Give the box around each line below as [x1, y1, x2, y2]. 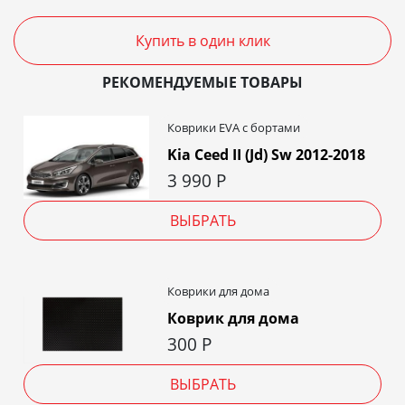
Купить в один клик [135, 30, 270, 51]
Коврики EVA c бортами [166, 118, 300, 136]
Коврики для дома [166, 282, 269, 299]
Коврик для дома [166, 307, 299, 328]
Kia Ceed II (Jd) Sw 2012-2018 [166, 144, 365, 165]
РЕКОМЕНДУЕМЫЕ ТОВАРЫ [102, 71, 303, 92]
